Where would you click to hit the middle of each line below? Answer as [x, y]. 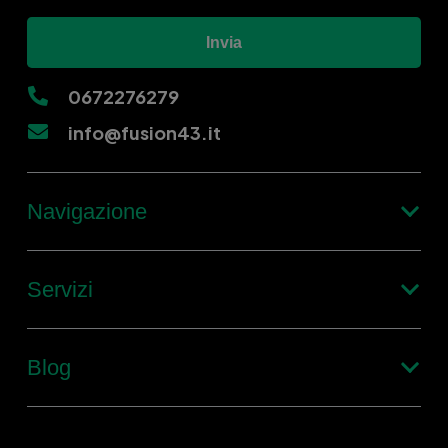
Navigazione [87, 212]
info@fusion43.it [144, 132]
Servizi [60, 290]
